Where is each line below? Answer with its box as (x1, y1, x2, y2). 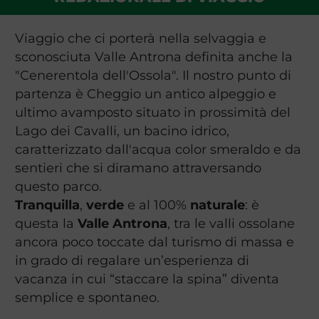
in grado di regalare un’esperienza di (14, 253, 249, 268)
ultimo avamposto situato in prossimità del (14, 105, 291, 120)
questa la (14, 216, 78, 231)
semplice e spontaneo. (14, 290, 159, 305)
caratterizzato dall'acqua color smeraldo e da (14, 142, 301, 157)
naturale (189, 197, 245, 213)
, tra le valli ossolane (167, 216, 295, 231)
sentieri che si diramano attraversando (14, 160, 261, 176)
